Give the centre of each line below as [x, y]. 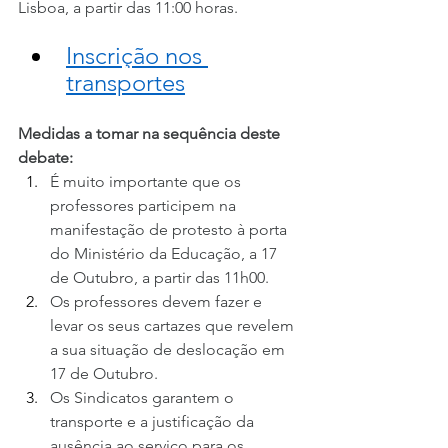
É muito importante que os [147, 181]
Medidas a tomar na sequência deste [151, 133]
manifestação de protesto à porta [170, 229]
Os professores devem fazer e [158, 301]
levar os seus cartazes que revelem [174, 325]
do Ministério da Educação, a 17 [165, 253]
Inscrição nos [137, 55]
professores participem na [145, 205]
